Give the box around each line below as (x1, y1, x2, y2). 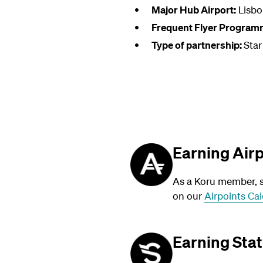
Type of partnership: (151, 39, 244, 51)
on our (173, 190, 205, 203)
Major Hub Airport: (151, 4, 236, 16)
